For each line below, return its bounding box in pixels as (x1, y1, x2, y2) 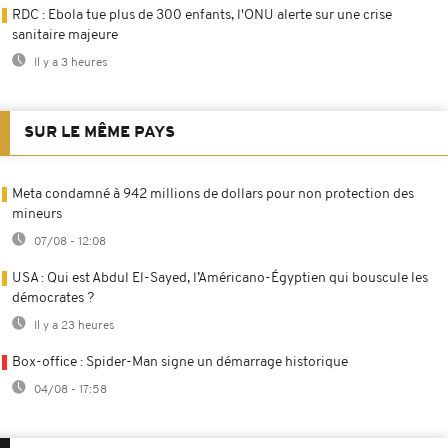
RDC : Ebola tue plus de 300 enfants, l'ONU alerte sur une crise (12, 7, 392, 23)
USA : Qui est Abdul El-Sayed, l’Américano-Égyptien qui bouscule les (12, 270, 428, 286)
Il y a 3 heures (31, 56, 108, 69)
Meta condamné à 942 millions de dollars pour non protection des (12, 186, 414, 202)
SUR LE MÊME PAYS (24, 124, 175, 141)
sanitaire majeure (12, 27, 118, 43)
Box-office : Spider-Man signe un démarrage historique (12, 354, 348, 370)
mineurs (12, 206, 62, 222)
